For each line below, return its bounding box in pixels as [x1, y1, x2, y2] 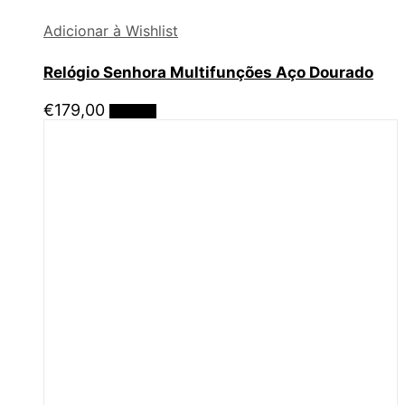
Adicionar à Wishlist [43, 22, 178, 41]
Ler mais [109, 103, 156, 118]
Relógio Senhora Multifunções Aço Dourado [43, 62, 373, 81]
